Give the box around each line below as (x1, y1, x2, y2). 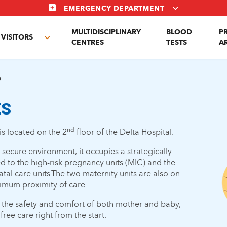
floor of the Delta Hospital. (74, 127, 174, 137)
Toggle (47, 38, 72, 48)
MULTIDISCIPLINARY (71, 28, 141, 36)
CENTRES (71, 38, 104, 47)
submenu (47, 49, 81, 59)
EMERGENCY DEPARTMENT (63, 4, 164, 13)
